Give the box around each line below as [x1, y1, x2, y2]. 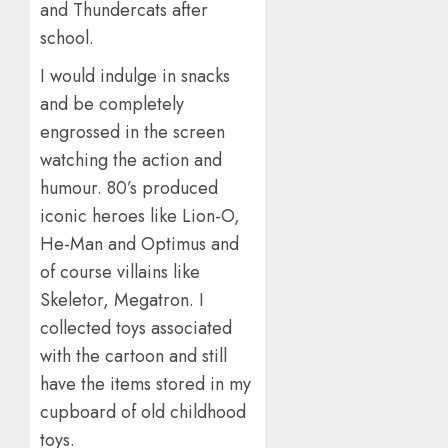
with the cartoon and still [40, 342, 227, 369]
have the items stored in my [40, 370, 251, 397]
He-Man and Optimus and [40, 230, 239, 257]
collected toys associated [40, 314, 232, 341]
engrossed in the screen [40, 118, 225, 145]
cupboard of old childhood [40, 398, 246, 425]
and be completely [40, 90, 184, 117]
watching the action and [40, 146, 222, 173]
